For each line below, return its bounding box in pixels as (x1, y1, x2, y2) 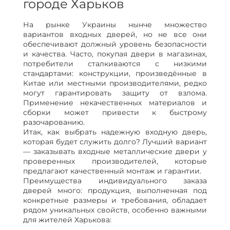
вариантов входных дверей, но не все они (23, 30, 207, 40)
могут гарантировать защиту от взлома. (23, 88, 207, 98)
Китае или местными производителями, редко (23, 79, 207, 88)
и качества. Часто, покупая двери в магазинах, (23, 49, 207, 59)
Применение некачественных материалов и (23, 98, 207, 108)
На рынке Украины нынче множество (23, 20, 207, 30)
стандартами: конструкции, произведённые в (23, 69, 207, 79)
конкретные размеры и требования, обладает (23, 196, 207, 205)
